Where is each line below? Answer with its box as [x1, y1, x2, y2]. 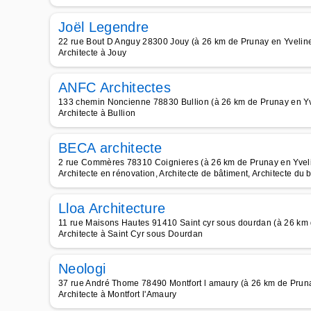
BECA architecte [58, 140, 162, 155]
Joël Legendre [58, 19, 149, 35]
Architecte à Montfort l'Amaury [58, 289, 177, 299]
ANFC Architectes [58, 80, 171, 95]
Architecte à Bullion [58, 108, 136, 118]
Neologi [58, 261, 106, 276]
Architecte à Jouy [58, 48, 127, 58]
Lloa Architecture [58, 201, 166, 216]
